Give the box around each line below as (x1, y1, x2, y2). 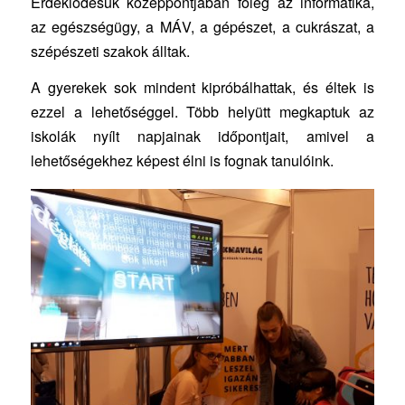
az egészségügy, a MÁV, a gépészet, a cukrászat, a (30, 15, 375, 37)
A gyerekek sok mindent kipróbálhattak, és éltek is (30, 77, 375, 99)
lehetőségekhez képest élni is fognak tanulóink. (30, 150, 334, 172)
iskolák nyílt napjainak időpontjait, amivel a (30, 126, 375, 147)
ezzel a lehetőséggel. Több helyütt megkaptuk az (30, 101, 375, 123)
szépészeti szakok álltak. (30, 40, 190, 61)
